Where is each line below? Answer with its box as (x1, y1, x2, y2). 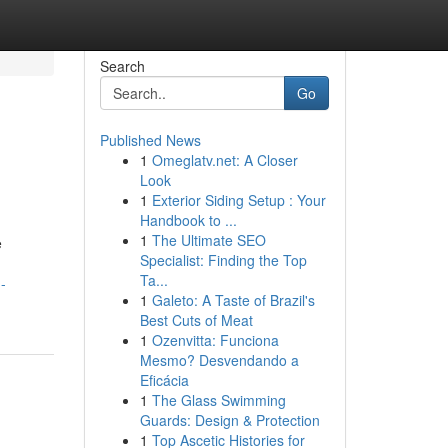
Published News (99, 130, 201, 150)
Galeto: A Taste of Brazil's (151, 290, 315, 310)
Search (99, 56, 145, 76)
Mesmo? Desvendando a (139, 350, 299, 370)
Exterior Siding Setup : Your (151, 190, 326, 210)
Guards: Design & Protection (139, 410, 320, 430)
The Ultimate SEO (151, 230, 266, 250)
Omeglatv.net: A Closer (151, 150, 298, 170)
